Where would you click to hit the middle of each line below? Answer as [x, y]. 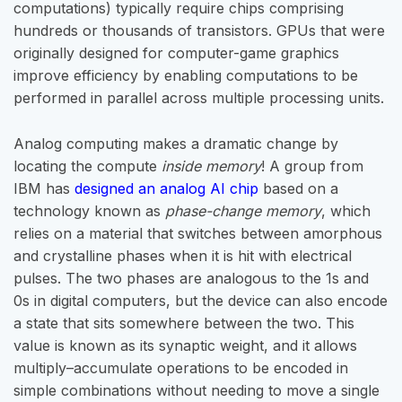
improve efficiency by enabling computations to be [186, 76]
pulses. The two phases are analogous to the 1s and [191, 279]
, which [346, 211]
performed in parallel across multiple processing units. [199, 98]
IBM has [44, 189]
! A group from [312, 166]
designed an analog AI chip [166, 189]
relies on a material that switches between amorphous [198, 234]
